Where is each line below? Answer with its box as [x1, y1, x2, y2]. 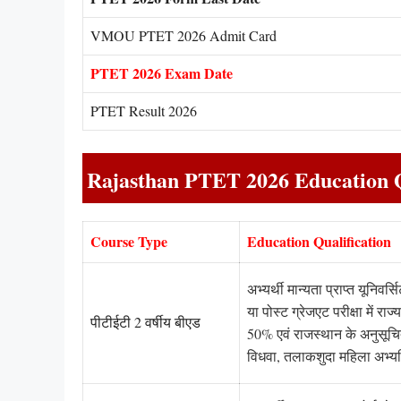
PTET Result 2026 [90, 100, 197, 120]
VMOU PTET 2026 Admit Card [90, 25, 277, 45]
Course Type [90, 231, 167, 252]
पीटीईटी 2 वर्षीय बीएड [90, 312, 200, 332]
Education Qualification [247, 231, 396, 252]
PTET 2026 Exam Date [90, 62, 233, 83]
